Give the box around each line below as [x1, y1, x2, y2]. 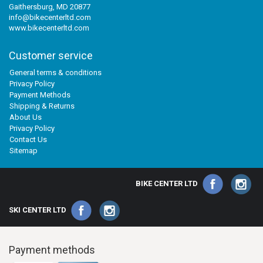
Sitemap [9, 146, 38, 155]
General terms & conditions [9, 68, 102, 77]
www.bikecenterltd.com [9, 23, 89, 32]
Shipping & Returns [9, 102, 75, 110]
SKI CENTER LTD [9, 205, 66, 214]
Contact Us [9, 135, 47, 144]
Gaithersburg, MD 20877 [9, 2, 90, 11]
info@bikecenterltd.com [9, 13, 91, 22]
